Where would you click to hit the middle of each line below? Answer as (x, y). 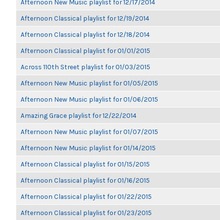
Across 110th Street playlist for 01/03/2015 (85, 67)
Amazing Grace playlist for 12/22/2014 (79, 115)
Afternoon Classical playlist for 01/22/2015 (86, 196)
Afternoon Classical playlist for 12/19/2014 (85, 18)
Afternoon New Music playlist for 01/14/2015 (88, 148)
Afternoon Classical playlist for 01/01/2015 (85, 51)
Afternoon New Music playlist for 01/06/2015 (89, 99)
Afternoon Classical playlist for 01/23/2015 (86, 213)
